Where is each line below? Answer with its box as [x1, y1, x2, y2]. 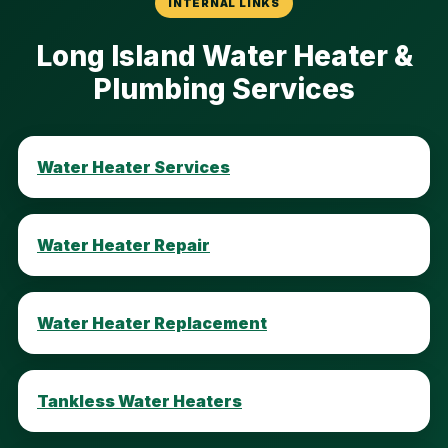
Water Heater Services [37, 156, 230, 177]
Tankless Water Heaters [37, 390, 242, 411]
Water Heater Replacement [37, 312, 267, 333]
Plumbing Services [93, 71, 355, 106]
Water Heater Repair [37, 234, 210, 255]
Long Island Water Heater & [35, 38, 413, 73]
